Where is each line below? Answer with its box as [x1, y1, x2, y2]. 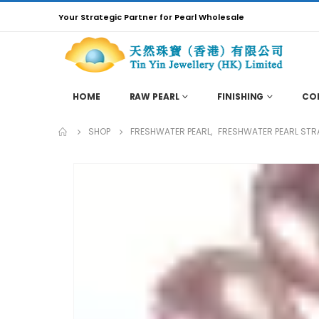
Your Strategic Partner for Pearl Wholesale [58, 11, 244, 23]
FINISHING [217, 90, 264, 103]
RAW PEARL [129, 90, 179, 103]
